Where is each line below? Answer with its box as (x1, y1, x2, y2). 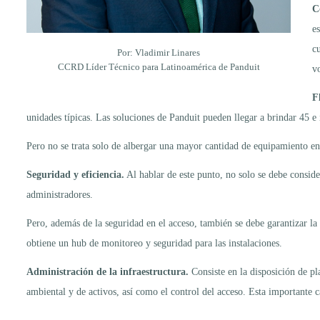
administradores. (26, 189, 93, 200)
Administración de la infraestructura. (26, 266, 189, 277)
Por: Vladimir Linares (117, 46, 200, 58)
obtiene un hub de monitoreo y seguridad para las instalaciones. (26, 237, 282, 249)
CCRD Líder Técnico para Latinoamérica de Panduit (57, 61, 260, 72)
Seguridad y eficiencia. (26, 169, 124, 180)
